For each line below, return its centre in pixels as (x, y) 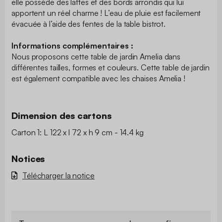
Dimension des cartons (61, 115)
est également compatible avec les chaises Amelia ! (98, 78)
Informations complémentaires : (72, 45)
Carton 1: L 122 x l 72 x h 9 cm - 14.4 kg (78, 132)
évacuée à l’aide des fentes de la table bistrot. (90, 24)
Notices (28, 158)
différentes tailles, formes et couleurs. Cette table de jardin (111, 67)
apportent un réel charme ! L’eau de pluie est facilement (106, 13)
